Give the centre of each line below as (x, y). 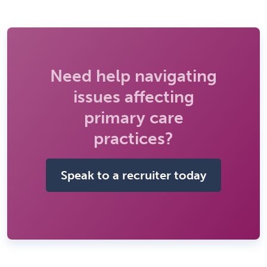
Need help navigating (133, 76)
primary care (133, 117)
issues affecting (133, 97)
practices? (133, 138)
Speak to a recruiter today (133, 175)
